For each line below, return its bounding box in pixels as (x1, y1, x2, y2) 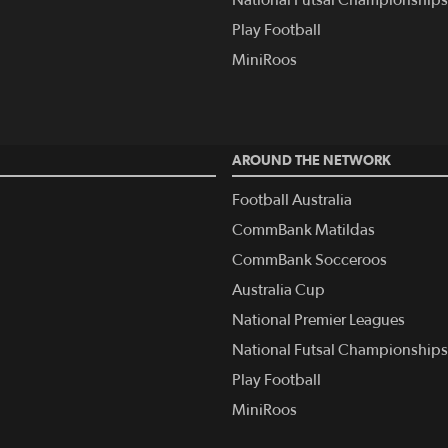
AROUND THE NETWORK (232, 151, 391, 168)
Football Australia (232, 191, 352, 208)
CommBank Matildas (232, 221, 375, 238)
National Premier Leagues (232, 311, 405, 328)
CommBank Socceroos (232, 251, 387, 268)
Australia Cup (232, 281, 325, 298)
